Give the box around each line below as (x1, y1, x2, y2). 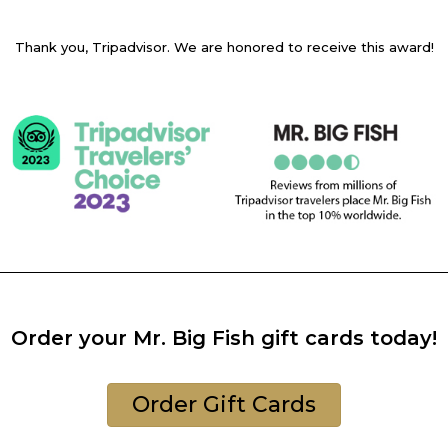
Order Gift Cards (132, 390, 316, 418)
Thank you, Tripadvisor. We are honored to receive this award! (14, 39, 434, 55)
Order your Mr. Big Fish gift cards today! (11, 325, 437, 350)
